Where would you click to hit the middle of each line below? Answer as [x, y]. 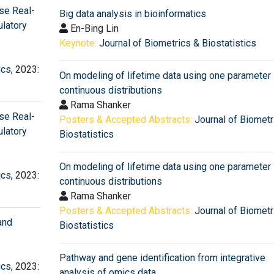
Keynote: [78, 43]
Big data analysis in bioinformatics [132, 13]
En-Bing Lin [93, 28]
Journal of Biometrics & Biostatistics [177, 43]
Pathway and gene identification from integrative [162, 257]
